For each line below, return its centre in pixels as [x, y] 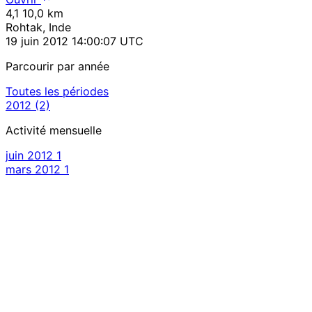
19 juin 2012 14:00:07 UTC [75, 41]
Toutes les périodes [57, 92]
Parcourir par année [57, 67]
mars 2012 [33, 170]
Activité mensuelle [54, 131]
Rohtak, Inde [38, 28]
